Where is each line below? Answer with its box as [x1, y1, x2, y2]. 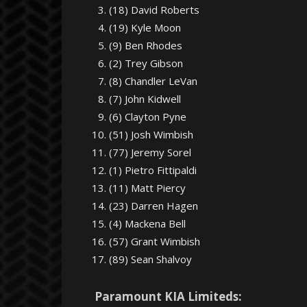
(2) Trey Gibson [109, 56, 183, 70]
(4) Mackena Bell [109, 217, 186, 230]
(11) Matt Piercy [109, 181, 186, 195]
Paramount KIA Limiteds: [95, 288, 242, 304]
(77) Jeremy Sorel [109, 145, 191, 159]
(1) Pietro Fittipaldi [109, 163, 197, 177]
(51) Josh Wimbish [109, 127, 193, 141]
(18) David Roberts [109, 3, 199, 16]
